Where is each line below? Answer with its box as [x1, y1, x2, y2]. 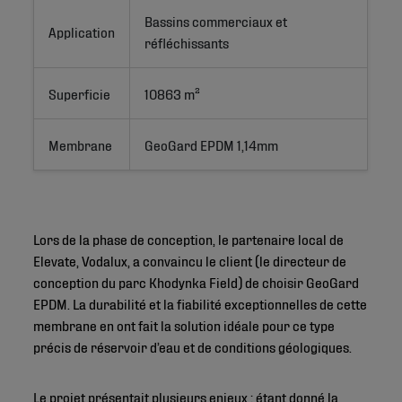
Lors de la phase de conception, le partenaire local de [33, 229, 345, 247]
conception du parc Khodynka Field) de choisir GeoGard [33, 272, 360, 290]
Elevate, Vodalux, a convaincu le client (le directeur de [33, 250, 347, 268]
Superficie [48, 83, 111, 101]
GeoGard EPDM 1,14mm [144, 135, 279, 153]
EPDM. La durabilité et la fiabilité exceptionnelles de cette [33, 293, 368, 311]
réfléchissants [144, 32, 230, 50]
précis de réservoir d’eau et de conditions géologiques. [33, 336, 353, 354]
